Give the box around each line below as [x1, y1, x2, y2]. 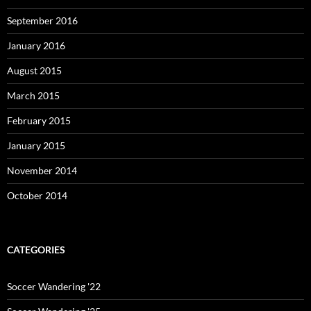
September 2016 [7, 15, 78, 27]
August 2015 [7, 65, 62, 77]
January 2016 [7, 40, 65, 52]
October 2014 [7, 190, 67, 202]
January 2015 [7, 140, 65, 152]
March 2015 [7, 90, 60, 102]
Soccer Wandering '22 [7, 280, 101, 293]
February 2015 [7, 115, 71, 127]
